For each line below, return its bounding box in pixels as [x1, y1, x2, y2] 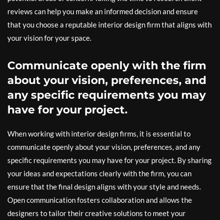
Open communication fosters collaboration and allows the [7, 195, 192, 205]
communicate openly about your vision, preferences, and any [7, 142, 200, 152]
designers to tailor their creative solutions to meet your [7, 209, 186, 218]
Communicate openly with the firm [7, 59, 206, 73]
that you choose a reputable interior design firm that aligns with [7, 20, 212, 29]
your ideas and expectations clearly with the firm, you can [7, 169, 192, 178]
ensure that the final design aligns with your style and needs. [7, 182, 201, 192]
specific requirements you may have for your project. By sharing [7, 156, 212, 165]
